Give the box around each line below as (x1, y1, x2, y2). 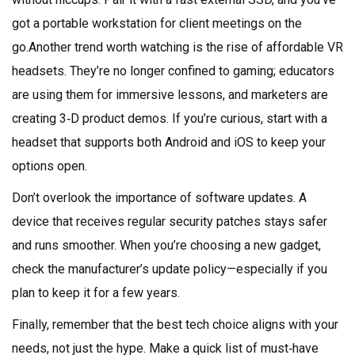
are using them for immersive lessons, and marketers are (12, 87, 328, 102)
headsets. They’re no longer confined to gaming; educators (12, 63, 334, 78)
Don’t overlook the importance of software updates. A (12, 190, 307, 205)
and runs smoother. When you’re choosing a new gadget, (12, 238, 321, 253)
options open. (12, 158, 87, 174)
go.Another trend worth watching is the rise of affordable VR (12, 40, 343, 55)
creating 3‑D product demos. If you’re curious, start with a (12, 111, 327, 126)
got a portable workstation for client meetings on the (12, 16, 302, 31)
